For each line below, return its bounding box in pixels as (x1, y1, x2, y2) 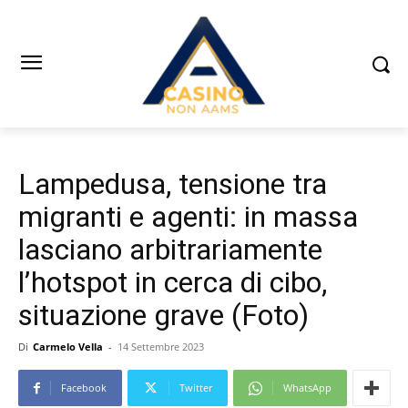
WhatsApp (283, 381, 331, 395)
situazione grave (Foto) (18, 298, 309, 333)
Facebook (61, 381, 107, 395)
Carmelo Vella (33, 340, 103, 354)
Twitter (179, 381, 212, 395)
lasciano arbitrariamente (18, 232, 322, 268)
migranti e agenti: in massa (18, 199, 358, 235)
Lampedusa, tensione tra (18, 167, 327, 202)
